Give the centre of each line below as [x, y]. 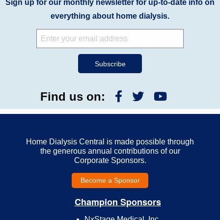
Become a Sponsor [110, 180]
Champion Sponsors [118, 202]
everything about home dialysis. [110, 16]
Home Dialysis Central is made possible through [110, 141]
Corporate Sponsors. [110, 160]
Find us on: [73, 96]
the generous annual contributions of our [110, 151]
